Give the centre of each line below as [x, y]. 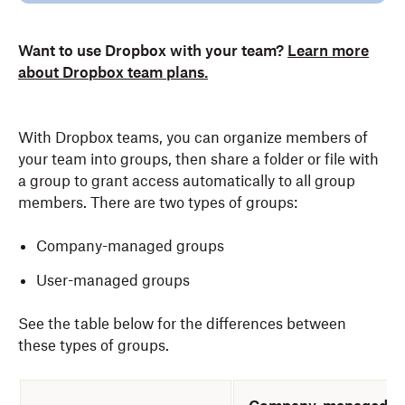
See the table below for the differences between [182, 324]
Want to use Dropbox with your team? [153, 51]
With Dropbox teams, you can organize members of [193, 137]
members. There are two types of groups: [158, 202]
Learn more [328, 51]
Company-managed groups [130, 246]
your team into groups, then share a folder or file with [198, 159]
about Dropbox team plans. [113, 72]
